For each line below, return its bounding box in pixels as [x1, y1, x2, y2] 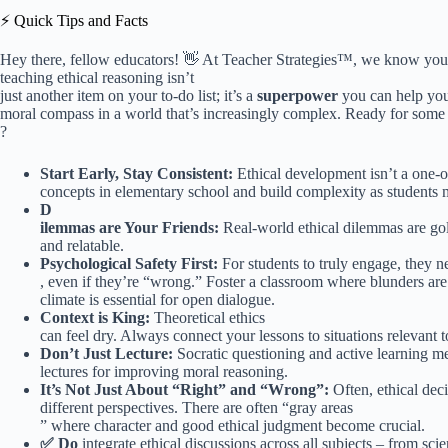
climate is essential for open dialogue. [40, 290, 275, 308]
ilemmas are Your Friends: [40, 218, 219, 236]
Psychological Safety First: [40, 254, 218, 272]
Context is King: [40, 308, 150, 326]
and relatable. [40, 236, 124, 254]
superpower [257, 86, 338, 104]
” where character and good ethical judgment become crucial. [40, 416, 425, 434]
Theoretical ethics [150, 308, 265, 326]
